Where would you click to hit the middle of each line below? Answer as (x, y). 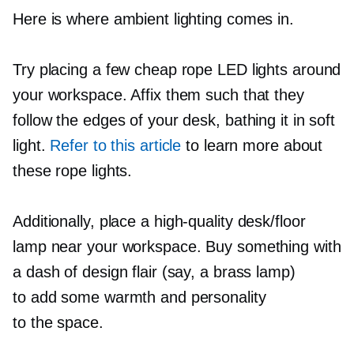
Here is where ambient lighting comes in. (153, 19)
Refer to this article (116, 145)
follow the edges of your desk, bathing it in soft (174, 120)
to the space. (58, 322)
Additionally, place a (83, 221)
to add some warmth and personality (139, 297)
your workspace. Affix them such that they (158, 94)
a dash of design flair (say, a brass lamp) (154, 271)
